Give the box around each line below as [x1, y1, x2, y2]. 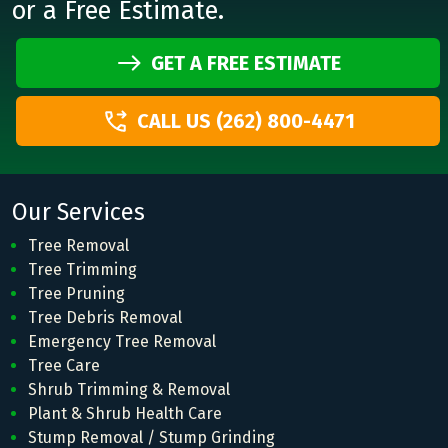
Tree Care [28, 356, 100, 376]
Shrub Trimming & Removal [28, 380, 230, 400]
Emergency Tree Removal [28, 332, 216, 352]
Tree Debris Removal [28, 308, 182, 328]
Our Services [12, 198, 145, 227]
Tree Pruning [28, 284, 125, 304]
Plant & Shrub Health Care [28, 404, 222, 424]
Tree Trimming [28, 260, 137, 280]
